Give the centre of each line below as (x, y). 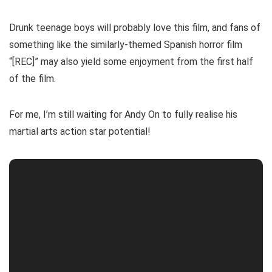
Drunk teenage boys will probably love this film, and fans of (135, 27)
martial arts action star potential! (80, 131)
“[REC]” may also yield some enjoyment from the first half (131, 61)
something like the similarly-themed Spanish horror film (126, 44)
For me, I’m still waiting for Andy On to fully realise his (123, 114)
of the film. (32, 78)
